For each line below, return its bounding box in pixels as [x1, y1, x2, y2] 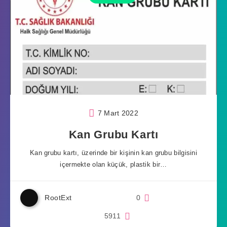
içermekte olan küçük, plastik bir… [60, 161, 167, 169]
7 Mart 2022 [95, 108, 138, 117]
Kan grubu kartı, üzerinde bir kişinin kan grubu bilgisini [29, 149, 198, 157]
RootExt [45, 194, 72, 202]
